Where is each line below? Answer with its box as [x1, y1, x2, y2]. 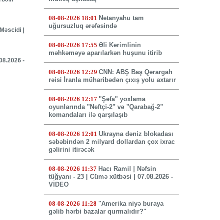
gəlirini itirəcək [48, 146, 94, 154]
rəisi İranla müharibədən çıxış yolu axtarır [48, 76, 176, 84]
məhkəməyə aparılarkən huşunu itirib [48, 49, 162, 57]
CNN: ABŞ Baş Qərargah [98, 68, 172, 76]
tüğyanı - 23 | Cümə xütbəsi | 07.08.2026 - [48, 173, 173, 181]
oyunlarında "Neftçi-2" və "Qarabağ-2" [48, 103, 163, 111]
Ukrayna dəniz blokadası [98, 130, 173, 138]
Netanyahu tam [98, 14, 144, 22]
